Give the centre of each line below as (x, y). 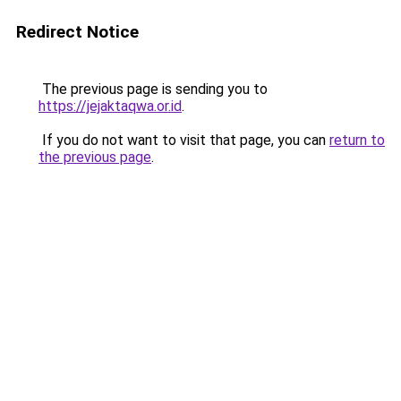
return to (357, 140)
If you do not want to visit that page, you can (184, 140)
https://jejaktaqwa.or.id (110, 106)
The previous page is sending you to (153, 89)
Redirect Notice (77, 32)
